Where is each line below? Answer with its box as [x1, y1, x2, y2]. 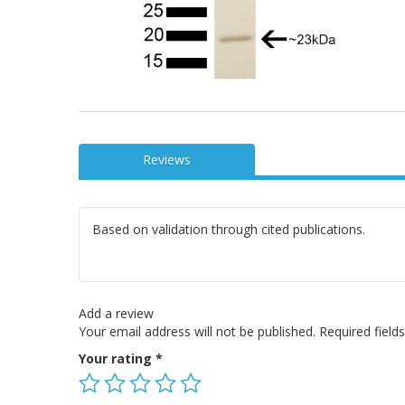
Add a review [79, 305, 154, 323]
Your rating [79, 350, 155, 368]
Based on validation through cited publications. [92, 220, 365, 238]
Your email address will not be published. [79, 323, 316, 341]
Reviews [143, 150, 191, 168]
